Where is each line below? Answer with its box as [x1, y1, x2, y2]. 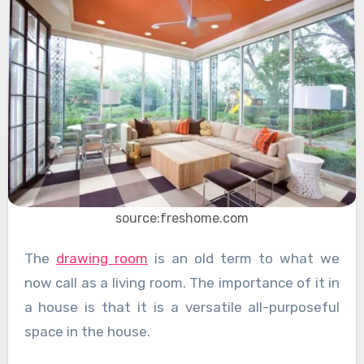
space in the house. [24, 323, 150, 340]
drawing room [55, 249, 148, 266]
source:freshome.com [115, 210, 249, 226]
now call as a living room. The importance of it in [24, 274, 340, 291]
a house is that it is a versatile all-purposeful [24, 298, 340, 315]
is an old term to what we [147, 249, 340, 266]
